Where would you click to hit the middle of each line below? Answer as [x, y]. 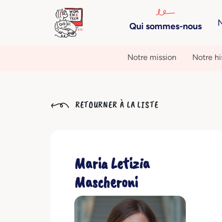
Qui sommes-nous [165, 26]
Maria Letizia [112, 163]
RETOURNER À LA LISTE [116, 105]
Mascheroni [106, 182]
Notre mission [152, 57]
